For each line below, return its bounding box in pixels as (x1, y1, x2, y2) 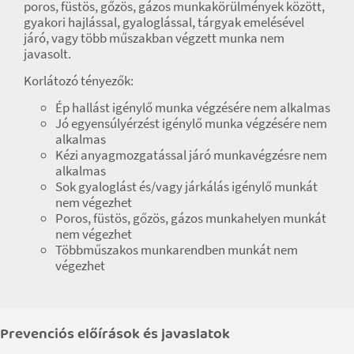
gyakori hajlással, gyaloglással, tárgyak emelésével (24, 13, 304, 31)
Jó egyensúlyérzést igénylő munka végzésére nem (55, 114, 327, 132)
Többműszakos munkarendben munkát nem (55, 240, 298, 258)
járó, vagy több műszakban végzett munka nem (24, 28, 284, 47)
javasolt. (24, 44, 71, 62)
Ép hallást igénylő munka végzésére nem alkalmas (55, 98, 330, 116)
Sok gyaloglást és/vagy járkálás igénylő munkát (55, 177, 318, 195)
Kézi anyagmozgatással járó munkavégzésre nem (55, 145, 327, 164)
